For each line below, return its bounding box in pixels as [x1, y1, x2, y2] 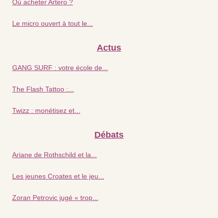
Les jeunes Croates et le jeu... [12, 172, 104, 180]
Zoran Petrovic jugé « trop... [12, 193, 98, 201]
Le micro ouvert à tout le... [12, 19, 93, 27]
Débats [94, 129, 124, 140]
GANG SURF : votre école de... [12, 63, 108, 72]
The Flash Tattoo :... [12, 85, 74, 93]
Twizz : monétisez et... [12, 106, 80, 114]
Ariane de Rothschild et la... [12, 150, 97, 159]
